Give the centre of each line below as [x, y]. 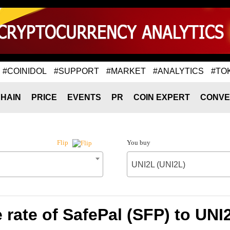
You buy [138, 142]
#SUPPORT [76, 71]
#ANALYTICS [178, 71]
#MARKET [126, 71]
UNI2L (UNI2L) [158, 165]
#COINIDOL [25, 71]
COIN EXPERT [162, 97]
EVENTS [84, 97]
